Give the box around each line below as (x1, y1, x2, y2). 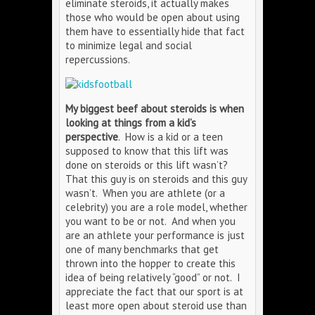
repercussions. (65, 53, 130, 66)
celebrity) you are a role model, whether (65, 200, 247, 214)
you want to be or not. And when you (65, 214, 236, 228)
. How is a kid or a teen (118, 130, 223, 143)
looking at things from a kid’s (65, 116, 196, 129)
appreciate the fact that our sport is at (65, 285, 243, 298)
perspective (65, 130, 118, 143)
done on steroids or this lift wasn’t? (65, 158, 231, 172)
